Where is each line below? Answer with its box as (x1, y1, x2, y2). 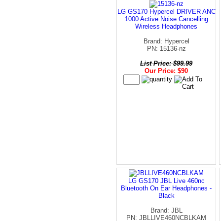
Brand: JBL (150, 206, 183, 214)
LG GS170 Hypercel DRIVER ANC (117, 7, 216, 15)
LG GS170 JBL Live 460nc (128, 177, 205, 184)
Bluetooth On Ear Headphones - (121, 184, 212, 192)
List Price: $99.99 (140, 59, 192, 67)
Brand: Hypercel (143, 37, 189, 45)
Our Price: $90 (145, 67, 188, 74)
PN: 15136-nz (147, 44, 186, 52)
